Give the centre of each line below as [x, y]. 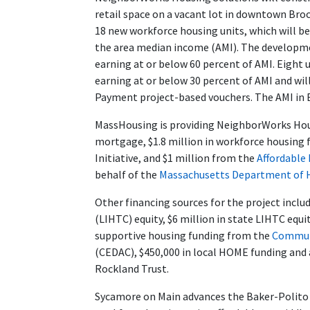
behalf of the [127, 175]
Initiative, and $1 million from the [176, 158]
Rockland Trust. [132, 269]
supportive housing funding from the [183, 236]
